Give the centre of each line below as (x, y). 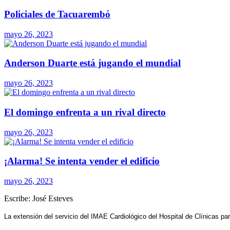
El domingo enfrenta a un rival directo (85, 112)
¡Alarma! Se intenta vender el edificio (82, 161)
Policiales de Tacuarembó (57, 14)
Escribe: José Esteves (40, 198)
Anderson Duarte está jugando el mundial (92, 63)
